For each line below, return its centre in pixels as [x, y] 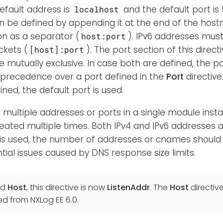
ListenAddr [128, 188]
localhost [97, 9]
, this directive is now [67, 188]
